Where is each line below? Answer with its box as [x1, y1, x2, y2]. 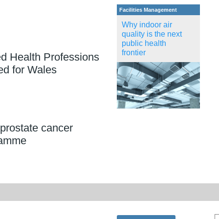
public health [122, 39, 166, 47]
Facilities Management [119, 6, 177, 13]
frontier [122, 48, 146, 57]
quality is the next [122, 29, 182, 38]
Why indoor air [122, 20, 172, 29]
